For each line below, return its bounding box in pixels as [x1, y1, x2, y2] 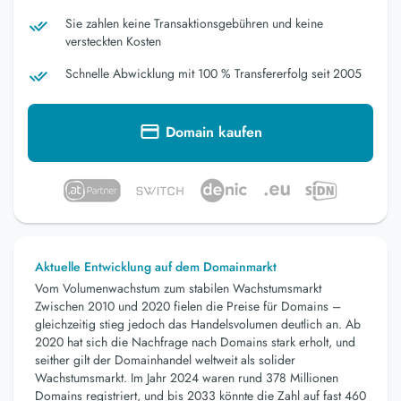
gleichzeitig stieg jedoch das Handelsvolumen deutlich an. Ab [35, 315, 361, 334]
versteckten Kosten [65, 31, 161, 50]
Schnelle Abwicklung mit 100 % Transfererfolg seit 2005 [65, 64, 362, 82]
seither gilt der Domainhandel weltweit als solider [35, 351, 295, 370]
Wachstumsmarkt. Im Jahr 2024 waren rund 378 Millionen [35, 369, 338, 388]
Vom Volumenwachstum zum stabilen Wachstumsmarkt [35, 279, 321, 298]
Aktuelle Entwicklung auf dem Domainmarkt [35, 258, 277, 277]
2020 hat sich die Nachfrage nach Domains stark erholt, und [35, 333, 355, 352]
